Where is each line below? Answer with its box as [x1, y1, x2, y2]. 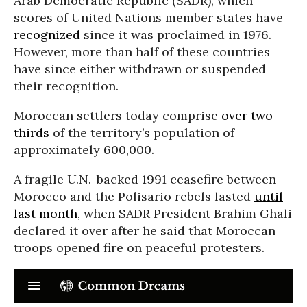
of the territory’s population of [49, 125, 234, 141]
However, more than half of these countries [14, 44, 270, 60]
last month [14, 206, 77, 222]
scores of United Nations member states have [14, 10, 283, 26]
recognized [14, 27, 80, 43]
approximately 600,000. [14, 142, 154, 158]
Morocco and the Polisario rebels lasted [14, 188, 254, 205]
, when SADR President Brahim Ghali [77, 206, 292, 222]
